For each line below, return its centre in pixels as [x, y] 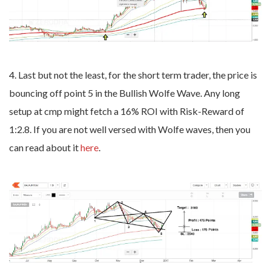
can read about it [45, 147]
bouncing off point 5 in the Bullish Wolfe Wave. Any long [125, 93]
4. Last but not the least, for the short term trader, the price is [133, 74]
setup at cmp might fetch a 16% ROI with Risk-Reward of [127, 111]
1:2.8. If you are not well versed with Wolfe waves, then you [130, 129]
